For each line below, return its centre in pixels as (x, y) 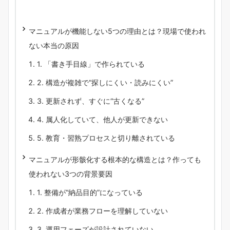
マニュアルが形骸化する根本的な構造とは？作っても (115, 159)
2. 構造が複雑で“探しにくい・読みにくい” (105, 82)
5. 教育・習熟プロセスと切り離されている (106, 138)
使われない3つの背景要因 (71, 174)
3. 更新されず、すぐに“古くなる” (91, 101)
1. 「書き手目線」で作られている (91, 64)
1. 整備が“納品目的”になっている (90, 192)
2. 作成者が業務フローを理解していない (102, 210)
